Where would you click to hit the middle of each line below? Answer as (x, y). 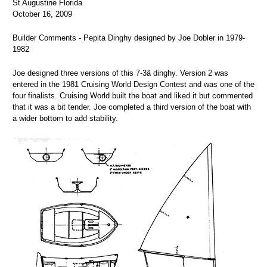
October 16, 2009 (42, 14)
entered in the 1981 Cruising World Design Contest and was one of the (133, 85)
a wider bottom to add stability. (65, 119)
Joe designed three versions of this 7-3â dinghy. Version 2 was (120, 73)
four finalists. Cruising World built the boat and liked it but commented (133, 96)
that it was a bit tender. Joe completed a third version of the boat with (132, 107)
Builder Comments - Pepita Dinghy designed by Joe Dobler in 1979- (129, 38)
